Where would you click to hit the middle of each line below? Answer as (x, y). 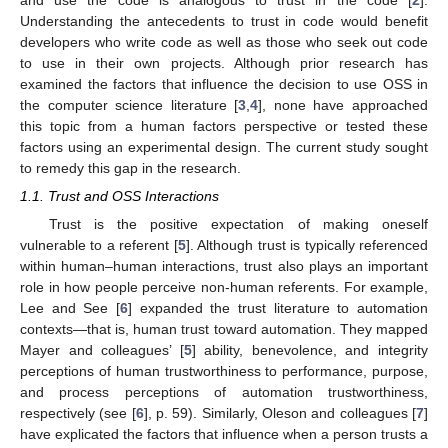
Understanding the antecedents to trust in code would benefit (224, 20)
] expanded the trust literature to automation (278, 308)
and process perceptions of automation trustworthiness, (224, 392)
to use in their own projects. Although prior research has (224, 62)
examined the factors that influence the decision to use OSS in (224, 83)
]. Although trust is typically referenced (307, 245)
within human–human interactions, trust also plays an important (224, 266)
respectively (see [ (78, 413)
